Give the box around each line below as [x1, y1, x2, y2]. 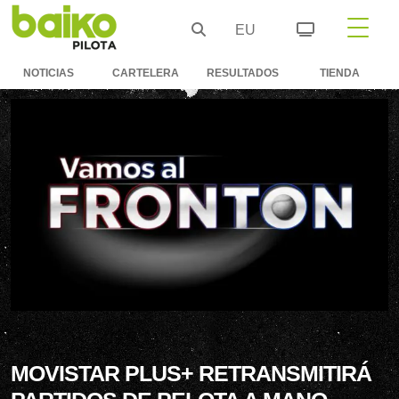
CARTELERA [112, 67, 179, 79]
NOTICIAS [23, 67, 74, 79]
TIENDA [320, 67, 360, 79]
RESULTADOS [207, 67, 279, 79]
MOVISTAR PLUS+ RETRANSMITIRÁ [11, 360, 371, 386]
